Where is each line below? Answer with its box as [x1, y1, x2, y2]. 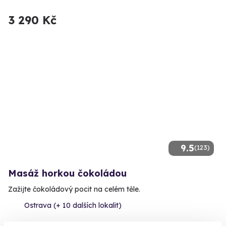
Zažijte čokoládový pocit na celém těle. [8, 185, 140, 194]
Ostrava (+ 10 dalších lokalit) [24, 201, 122, 210]
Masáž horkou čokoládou [8, 167, 127, 180]
